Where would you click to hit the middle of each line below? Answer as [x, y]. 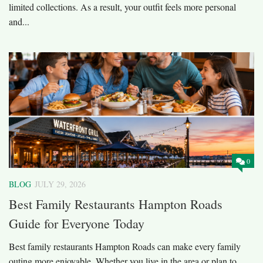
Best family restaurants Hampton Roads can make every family [125, 246]
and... [19, 22]
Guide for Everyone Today [77, 223]
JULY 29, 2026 [60, 184]
